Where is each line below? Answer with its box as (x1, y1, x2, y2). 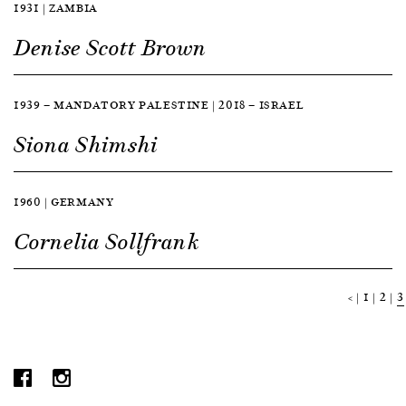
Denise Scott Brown (14, 34, 207, 63)
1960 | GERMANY (14, 193, 114, 210)
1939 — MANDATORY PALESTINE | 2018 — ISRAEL (14, 96, 304, 113)
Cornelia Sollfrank (14, 227, 199, 256)
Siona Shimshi (14, 130, 158, 159)
